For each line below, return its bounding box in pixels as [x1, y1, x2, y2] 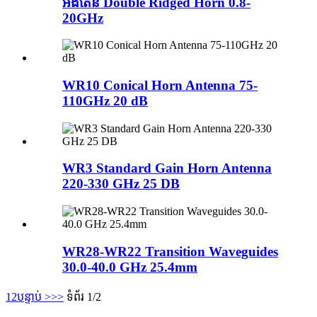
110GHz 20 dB [62, 93, 148, 108]
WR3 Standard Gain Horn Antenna [62, 161, 272, 176]
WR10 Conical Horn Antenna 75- [62, 78, 258, 93]
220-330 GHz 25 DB [62, 176, 180, 192]
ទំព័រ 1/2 [67, 290, 101, 303]
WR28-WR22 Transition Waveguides [62, 243, 278, 259]
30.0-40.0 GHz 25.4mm [62, 259, 197, 275]
